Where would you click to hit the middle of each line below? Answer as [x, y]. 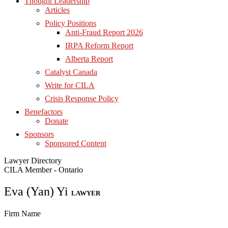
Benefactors [44, 112]
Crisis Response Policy [82, 98]
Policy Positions [70, 23]
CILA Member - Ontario [44, 170]
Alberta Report [89, 59]
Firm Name [22, 214]
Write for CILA [70, 85]
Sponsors [39, 134]
